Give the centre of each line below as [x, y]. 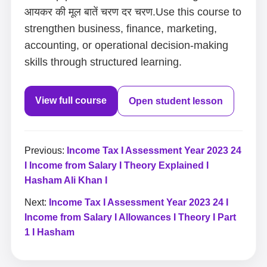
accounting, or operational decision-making [126, 45]
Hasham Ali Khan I [66, 180]
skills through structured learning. [103, 62]
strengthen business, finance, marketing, [121, 29]
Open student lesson [176, 101]
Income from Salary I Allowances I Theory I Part [130, 217]
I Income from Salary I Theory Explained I [117, 165]
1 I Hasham [49, 232]
